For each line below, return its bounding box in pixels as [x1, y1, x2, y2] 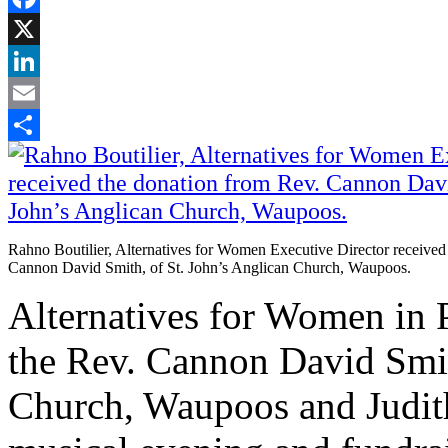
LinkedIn [8, 83, 66, 101]
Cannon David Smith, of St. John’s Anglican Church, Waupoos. [8, 258, 411, 276]
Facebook [8, 19, 70, 37]
